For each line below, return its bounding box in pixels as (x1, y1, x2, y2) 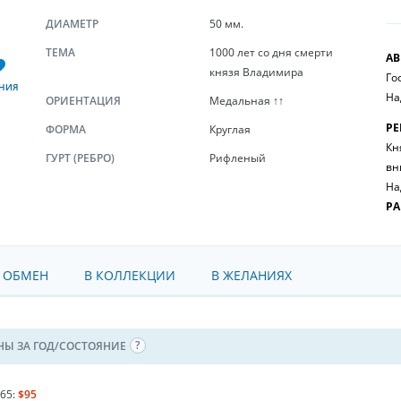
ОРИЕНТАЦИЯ (46, 93, 121, 108)
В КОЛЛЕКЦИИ (84, 267, 175, 284)
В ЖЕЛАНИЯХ (211, 267, 292, 284)
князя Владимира (209, 64, 303, 80)
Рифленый (209, 150, 266, 166)
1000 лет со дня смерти (209, 45, 333, 60)
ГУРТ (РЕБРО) (46, 150, 115, 166)
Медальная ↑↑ (209, 93, 284, 108)
